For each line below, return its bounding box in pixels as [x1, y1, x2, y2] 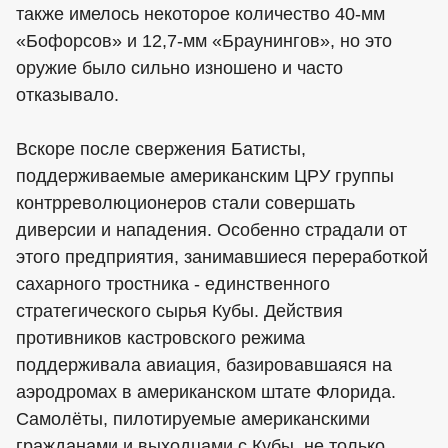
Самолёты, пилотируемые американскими [16, 409, 370, 429]
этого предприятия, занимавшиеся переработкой [16, 247, 428, 267]
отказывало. [16, 85, 119, 105]
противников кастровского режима [16, 328, 305, 348]
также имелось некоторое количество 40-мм [16, 4, 385, 24]
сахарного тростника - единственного [16, 274, 330, 294]
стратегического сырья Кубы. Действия [16, 301, 343, 321]
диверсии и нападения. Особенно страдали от [16, 220, 407, 240]
